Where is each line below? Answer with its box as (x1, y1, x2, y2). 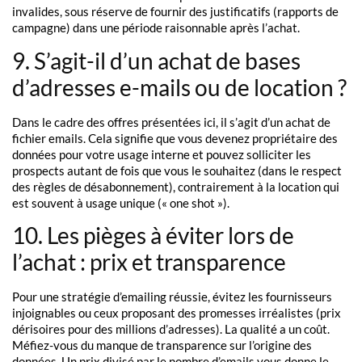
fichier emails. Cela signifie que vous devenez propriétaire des (12, 130, 338, 145)
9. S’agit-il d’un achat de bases (12, 46, 301, 74)
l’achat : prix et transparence (12, 248, 286, 276)
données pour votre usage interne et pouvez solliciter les (12, 146, 311, 162)
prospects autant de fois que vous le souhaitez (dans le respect (12, 162, 342, 178)
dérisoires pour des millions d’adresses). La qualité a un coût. (12, 322, 330, 337)
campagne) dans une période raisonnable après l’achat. (12, 20, 300, 36)
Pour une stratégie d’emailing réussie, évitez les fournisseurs (12, 289, 332, 305)
